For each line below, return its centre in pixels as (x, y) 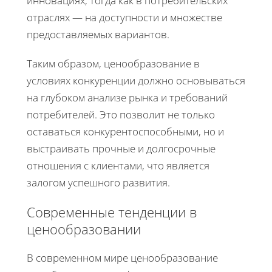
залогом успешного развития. (98, 182)
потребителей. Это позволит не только (121, 114)
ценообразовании (84, 229)
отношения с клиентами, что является (118, 165)
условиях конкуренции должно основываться (136, 80)
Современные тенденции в (112, 212)
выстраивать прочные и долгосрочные (121, 148)
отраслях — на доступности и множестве (124, 17)
